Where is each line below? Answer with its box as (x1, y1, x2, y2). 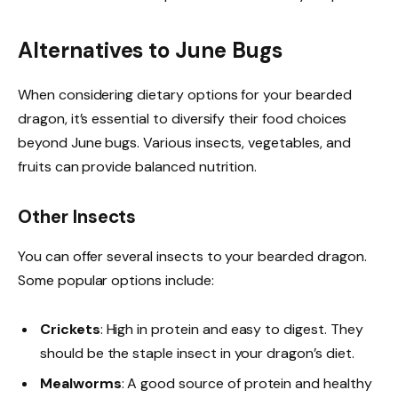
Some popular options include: (18, 270, 214, 290)
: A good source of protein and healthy (121, 373, 372, 393)
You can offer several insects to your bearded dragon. (18, 246, 367, 266)
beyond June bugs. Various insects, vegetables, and (18, 133, 351, 153)
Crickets (40, 319, 100, 338)
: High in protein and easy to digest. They (99, 319, 363, 338)
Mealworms (40, 373, 122, 393)
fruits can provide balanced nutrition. (18, 157, 258, 177)
